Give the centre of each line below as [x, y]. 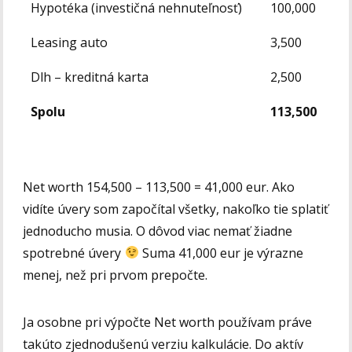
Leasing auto [70, 42]
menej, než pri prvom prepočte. [117, 275]
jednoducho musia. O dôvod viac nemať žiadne [158, 231]
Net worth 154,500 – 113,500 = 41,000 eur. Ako [159, 187]
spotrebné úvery [74, 253]
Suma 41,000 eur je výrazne [221, 253]
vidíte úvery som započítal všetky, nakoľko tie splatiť [176, 209]
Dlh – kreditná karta [90, 77]
